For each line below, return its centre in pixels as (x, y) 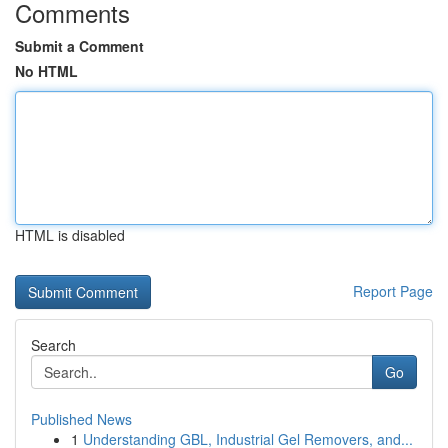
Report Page (393, 291)
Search (53, 345)
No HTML (46, 71)
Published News (81, 419)
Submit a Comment (79, 46)
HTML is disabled (70, 235)
